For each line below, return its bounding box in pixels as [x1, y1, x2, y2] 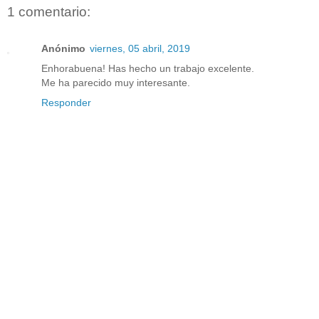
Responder [41, 97, 91, 109]
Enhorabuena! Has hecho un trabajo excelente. [41, 63, 254, 75]
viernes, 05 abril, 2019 [90, 43, 190, 55]
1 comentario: [7, 4, 90, 19]
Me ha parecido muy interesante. [41, 77, 190, 89]
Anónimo [41, 43, 85, 55]
